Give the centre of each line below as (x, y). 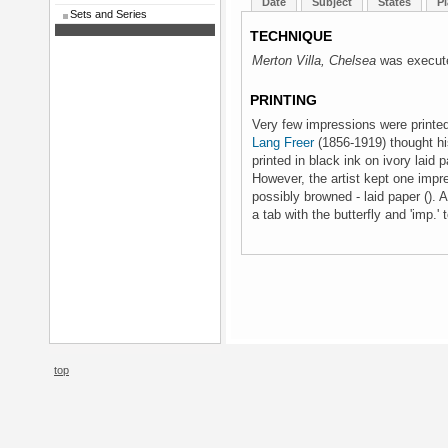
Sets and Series (108, 14)
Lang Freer (283, 142)
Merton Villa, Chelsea (314, 60)
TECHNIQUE (291, 36)
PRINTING (283, 100)
